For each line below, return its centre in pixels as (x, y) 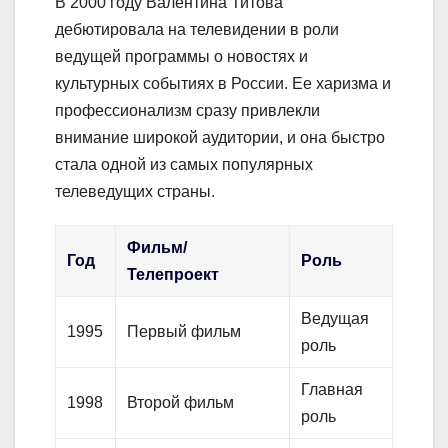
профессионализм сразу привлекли (187, 111)
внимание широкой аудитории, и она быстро (220, 138)
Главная (332, 390)
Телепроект (173, 275)
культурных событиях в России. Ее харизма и (223, 84)
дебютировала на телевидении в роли (197, 30)
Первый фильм (184, 332)
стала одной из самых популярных (184, 165)
